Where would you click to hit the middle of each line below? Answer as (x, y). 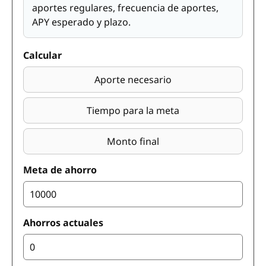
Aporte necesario (133, 80)
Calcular (42, 55)
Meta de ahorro (60, 170)
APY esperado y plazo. (81, 22)
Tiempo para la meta (133, 110)
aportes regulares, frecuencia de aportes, (125, 8)
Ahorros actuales (63, 223)
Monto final (133, 141)
